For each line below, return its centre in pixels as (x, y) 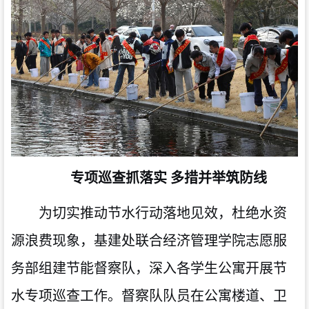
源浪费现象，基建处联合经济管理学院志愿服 (149, 241)
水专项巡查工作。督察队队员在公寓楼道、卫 (149, 296)
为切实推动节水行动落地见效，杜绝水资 (163, 213)
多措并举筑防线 (218, 178)
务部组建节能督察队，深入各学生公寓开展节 (149, 269)
